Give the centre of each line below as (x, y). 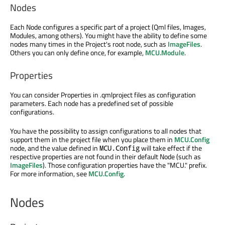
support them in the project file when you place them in (92, 140)
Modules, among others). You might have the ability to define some (108, 35)
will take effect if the (171, 148)
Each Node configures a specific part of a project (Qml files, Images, (108, 27)
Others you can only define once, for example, (78, 52)
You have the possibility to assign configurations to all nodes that (106, 131)
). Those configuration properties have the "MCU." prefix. (125, 165)
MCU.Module (165, 52)
